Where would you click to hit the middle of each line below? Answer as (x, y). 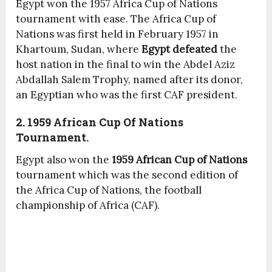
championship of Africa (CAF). (88, 206)
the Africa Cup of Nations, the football (109, 190)
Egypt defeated (180, 49)
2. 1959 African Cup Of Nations (100, 122)
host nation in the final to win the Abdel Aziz (126, 65)
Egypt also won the (64, 160)
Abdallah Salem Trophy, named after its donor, (130, 80)
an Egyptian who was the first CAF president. (127, 95)
